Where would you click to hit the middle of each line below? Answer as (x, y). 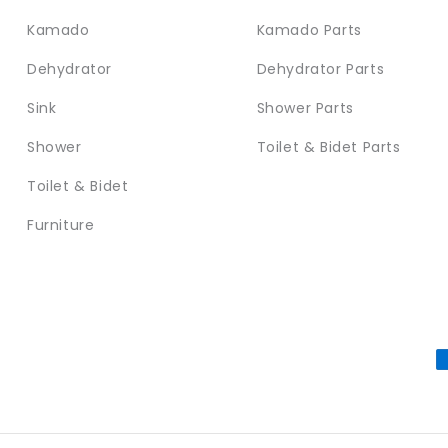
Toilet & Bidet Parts (328, 147)
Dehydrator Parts (320, 69)
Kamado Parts (309, 30)
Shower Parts (305, 108)
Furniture (60, 225)
